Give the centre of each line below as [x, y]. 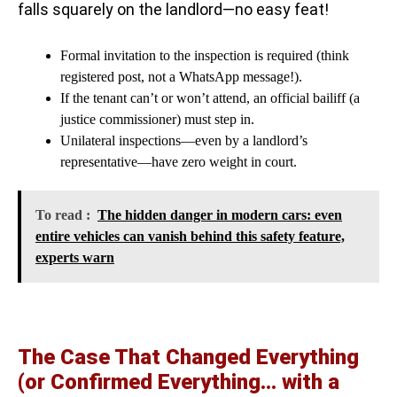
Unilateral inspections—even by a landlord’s [184, 141]
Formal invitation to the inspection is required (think [205, 56]
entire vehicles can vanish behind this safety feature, [190, 237]
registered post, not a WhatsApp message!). [181, 77]
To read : [63, 215]
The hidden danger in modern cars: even [220, 215]
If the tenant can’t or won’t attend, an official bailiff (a [210, 98]
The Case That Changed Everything [188, 358]
